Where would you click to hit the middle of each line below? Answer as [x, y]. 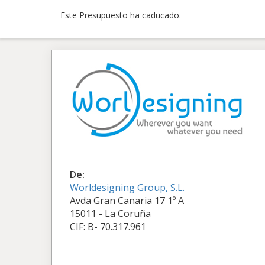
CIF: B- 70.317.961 [108, 227]
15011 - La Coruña [110, 214]
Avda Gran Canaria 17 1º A [127, 201]
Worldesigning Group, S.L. [127, 188]
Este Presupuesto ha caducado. [121, 15]
